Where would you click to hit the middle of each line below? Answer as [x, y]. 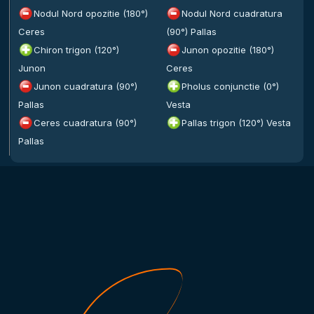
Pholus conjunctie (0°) [230, 86]
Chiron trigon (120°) [76, 50]
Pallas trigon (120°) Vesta [236, 123]
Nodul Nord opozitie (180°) [91, 13]
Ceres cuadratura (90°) [85, 123]
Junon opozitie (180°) [227, 50]
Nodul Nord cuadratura [232, 13]
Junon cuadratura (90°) [86, 86]
